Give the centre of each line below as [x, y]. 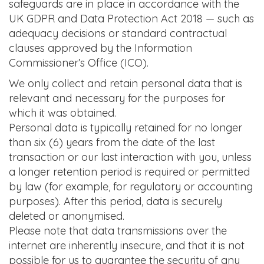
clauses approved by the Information [100, 48]
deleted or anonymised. [68, 216]
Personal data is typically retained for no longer [126, 128]
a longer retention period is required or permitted [129, 172]
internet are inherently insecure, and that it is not [127, 245]
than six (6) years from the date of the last [112, 142]
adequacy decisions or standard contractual [118, 33]
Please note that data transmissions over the [118, 231]
